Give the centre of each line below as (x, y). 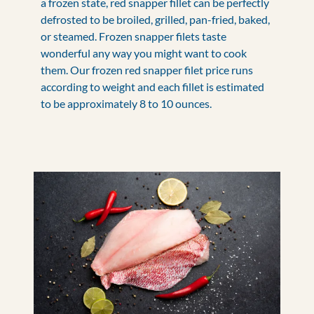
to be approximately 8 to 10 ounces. (126, 103)
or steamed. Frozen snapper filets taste (134, 36)
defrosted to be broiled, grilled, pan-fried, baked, (155, 19)
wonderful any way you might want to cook (144, 53)
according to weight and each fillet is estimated (152, 87)
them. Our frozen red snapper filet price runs (147, 70)
